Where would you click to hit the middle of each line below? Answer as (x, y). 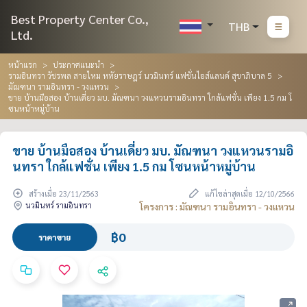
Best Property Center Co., (80, 19)
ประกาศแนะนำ (78, 64)
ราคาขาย (55, 237)
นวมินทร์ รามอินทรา (58, 206)
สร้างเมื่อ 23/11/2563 (63, 194)
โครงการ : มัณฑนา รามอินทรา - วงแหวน (217, 207)
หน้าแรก (23, 64)
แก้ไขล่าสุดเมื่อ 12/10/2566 (249, 194)
